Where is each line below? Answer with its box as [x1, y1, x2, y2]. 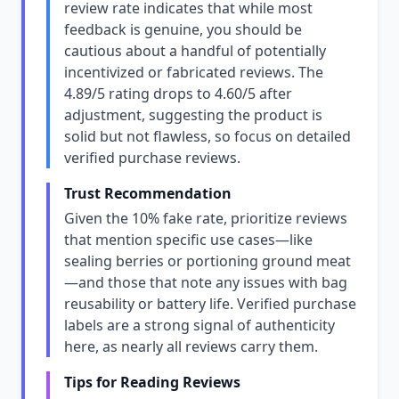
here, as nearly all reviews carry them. [64, 337, 318, 356]
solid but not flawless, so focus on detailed [64, 126, 351, 146]
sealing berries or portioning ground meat [64, 251, 351, 271]
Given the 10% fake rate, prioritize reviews [64, 208, 347, 228]
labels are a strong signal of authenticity [64, 315, 335, 335]
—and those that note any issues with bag [64, 273, 347, 292]
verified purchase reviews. [64, 148, 240, 167]
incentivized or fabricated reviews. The [64, 62, 323, 82]
